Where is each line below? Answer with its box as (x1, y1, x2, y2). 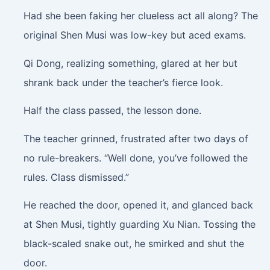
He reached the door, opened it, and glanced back (23, 199, 253, 212)
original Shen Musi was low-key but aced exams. (23, 29, 246, 42)
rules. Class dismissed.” (23, 171, 129, 183)
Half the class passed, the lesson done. (23, 104, 201, 117)
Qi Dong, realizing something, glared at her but (23, 57, 237, 69)
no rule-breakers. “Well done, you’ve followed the (23, 151, 248, 164)
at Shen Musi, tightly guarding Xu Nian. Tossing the (23, 218, 256, 231)
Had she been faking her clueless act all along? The (23, 10, 258, 22)
